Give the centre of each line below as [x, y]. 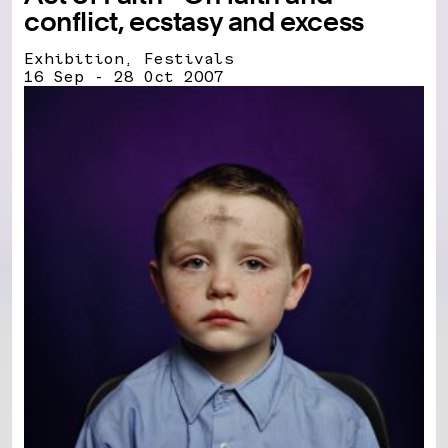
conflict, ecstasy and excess [194, 21]
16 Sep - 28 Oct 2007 [124, 76]
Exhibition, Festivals [129, 58]
